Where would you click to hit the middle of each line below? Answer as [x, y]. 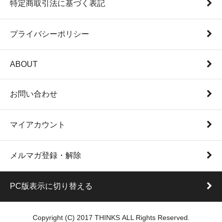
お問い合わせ [34, 94]
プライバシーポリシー [50, 34]
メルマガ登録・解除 [46, 155]
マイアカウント [38, 124]
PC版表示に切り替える [51, 186]
